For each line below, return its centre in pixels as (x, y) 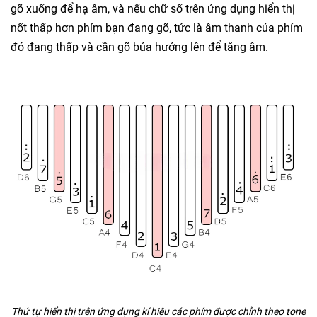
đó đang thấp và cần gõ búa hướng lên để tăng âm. (139, 47)
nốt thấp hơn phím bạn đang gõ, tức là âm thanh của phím (157, 28)
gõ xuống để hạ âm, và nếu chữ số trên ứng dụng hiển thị (153, 9)
